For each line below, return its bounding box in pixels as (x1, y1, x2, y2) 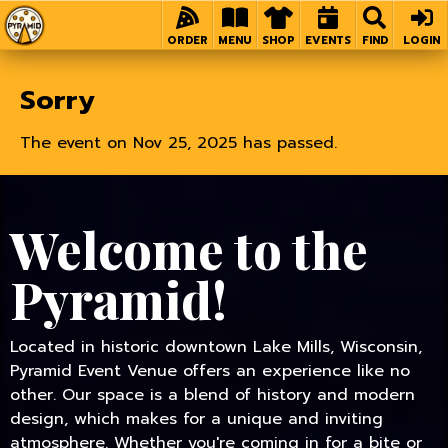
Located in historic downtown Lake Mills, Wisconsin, (10, 335, 422, 359)
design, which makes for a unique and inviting (10, 407, 383, 431)
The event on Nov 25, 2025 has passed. (20, 131, 337, 155)
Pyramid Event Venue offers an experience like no (10, 359, 410, 383)
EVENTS (305, 32, 351, 49)
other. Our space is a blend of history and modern (10, 383, 415, 407)
